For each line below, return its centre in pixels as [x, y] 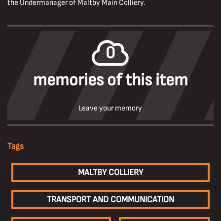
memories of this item [110, 80]
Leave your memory [110, 108]
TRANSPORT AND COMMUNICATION [110, 200]
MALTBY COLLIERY [110, 172]
